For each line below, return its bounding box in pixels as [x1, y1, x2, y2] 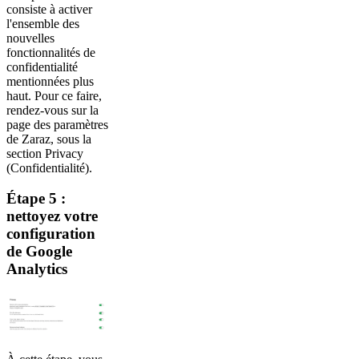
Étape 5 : [6, 190, 66, 208]
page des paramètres [6, 117, 108, 131]
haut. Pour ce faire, [6, 88, 102, 103]
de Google [6, 243, 72, 260]
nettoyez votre [6, 208, 98, 225]
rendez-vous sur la [6, 103, 99, 117]
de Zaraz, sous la [6, 131, 91, 146]
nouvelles [6, 30, 54, 45]
